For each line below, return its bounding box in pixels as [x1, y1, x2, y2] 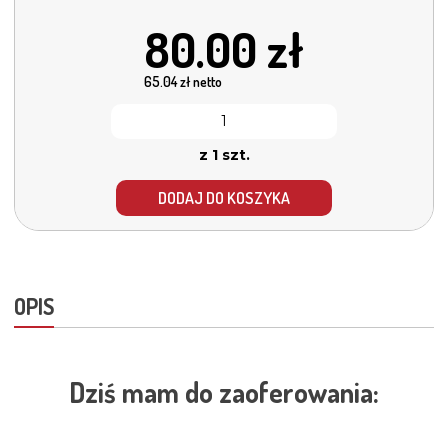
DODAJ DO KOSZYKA [158, 187, 290, 208]
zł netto [177, 72, 222, 90]
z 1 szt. [198, 145, 250, 164]
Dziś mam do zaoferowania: [69, 373, 379, 410]
